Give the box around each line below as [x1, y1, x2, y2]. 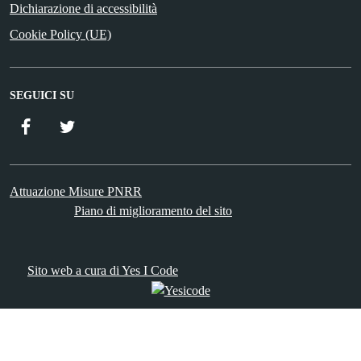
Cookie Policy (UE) [10, 27, 111, 41]
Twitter [77, 118, 113, 132]
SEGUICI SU [10, 89, 74, 102]
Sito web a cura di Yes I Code [27, 263, 178, 277]
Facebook [35, 118, 85, 132]
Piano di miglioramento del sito [74, 203, 232, 218]
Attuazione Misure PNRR [10, 184, 142, 198]
